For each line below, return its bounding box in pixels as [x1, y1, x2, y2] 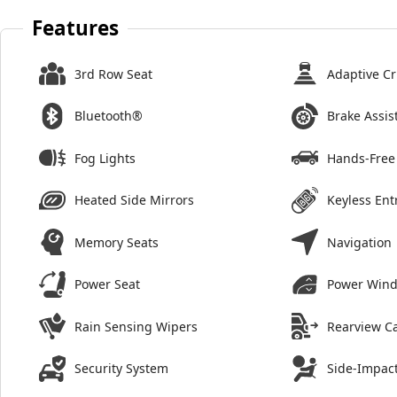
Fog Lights [74, 149, 136, 167]
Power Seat [74, 276, 140, 293]
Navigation [327, 233, 393, 251]
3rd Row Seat [74, 65, 152, 82]
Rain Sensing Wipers [74, 317, 198, 335]
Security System [74, 360, 168, 378]
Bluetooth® [74, 107, 143, 125]
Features [32, 13, 120, 42]
